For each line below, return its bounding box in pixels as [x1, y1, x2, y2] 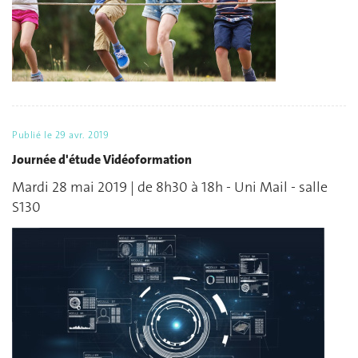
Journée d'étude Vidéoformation [12, 150, 192, 168]
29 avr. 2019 [54, 129, 109, 142]
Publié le [12, 129, 55, 142]
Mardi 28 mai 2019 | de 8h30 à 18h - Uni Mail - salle [12, 177, 328, 197]
